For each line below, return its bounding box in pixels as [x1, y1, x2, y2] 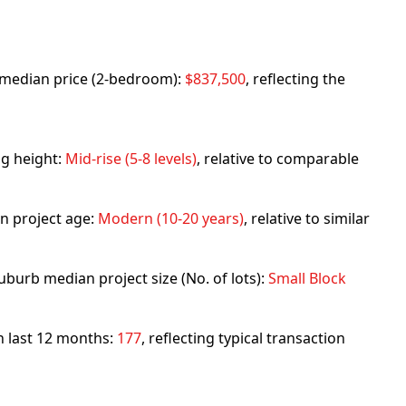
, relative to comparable [197, 149, 359, 169]
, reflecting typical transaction [141, 328, 345, 348]
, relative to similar [244, 208, 370, 228]
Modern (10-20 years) [98, 208, 244, 228]
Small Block [268, 268, 346, 288]
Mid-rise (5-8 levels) [65, 149, 197, 169]
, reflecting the [246, 69, 345, 89]
